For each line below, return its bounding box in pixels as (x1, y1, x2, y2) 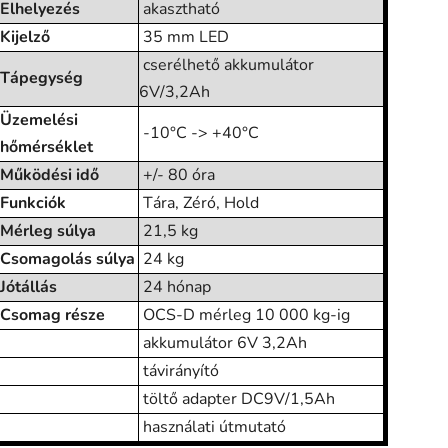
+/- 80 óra (139, 164, 215, 187)
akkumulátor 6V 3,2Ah (139, 332, 307, 355)
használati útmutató (139, 416, 286, 439)
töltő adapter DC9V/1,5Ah (139, 388, 335, 411)
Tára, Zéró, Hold (139, 192, 259, 215)
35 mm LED (139, 26, 229, 49)
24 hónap (139, 276, 211, 299)
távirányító (139, 360, 219, 383)
